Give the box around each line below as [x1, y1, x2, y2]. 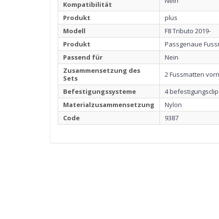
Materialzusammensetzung [63, 100, 154, 109]
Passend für [63, 53, 103, 62]
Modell [63, 26, 86, 36]
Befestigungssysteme [63, 87, 136, 96]
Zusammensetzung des [63, 66, 140, 75]
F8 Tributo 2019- [165, 26, 211, 36]
